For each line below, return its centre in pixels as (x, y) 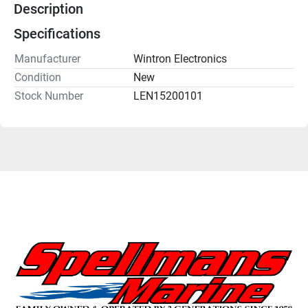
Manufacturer (47, 58)
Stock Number (49, 96)
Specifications (57, 33)
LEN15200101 (168, 96)
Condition (38, 77)
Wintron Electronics (180, 58)
